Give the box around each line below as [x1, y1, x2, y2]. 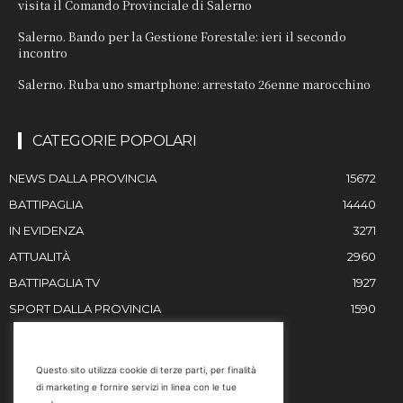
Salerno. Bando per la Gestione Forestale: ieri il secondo [18, 27, 346, 45]
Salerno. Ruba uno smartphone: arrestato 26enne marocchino [18, 75, 371, 93]
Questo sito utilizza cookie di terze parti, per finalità [36, 364, 256, 376]
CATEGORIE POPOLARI [32, 131, 196, 149]
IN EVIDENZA [9, 222, 84, 237]
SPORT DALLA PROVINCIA [9, 300, 161, 316]
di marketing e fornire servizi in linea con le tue [36, 381, 237, 393]
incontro [18, 43, 67, 61]
